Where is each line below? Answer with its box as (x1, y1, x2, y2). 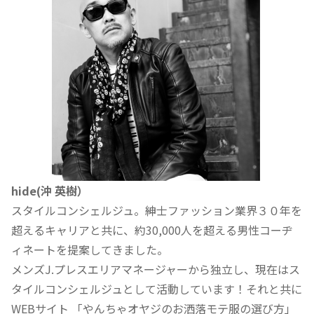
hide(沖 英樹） (11, 182, 88, 199)
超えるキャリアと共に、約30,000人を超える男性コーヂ (11, 221, 293, 238)
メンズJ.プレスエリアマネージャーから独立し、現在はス (11, 260, 300, 278)
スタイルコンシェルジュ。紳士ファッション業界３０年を (11, 201, 302, 219)
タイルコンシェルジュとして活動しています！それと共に (11, 280, 302, 297)
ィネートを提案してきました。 (11, 240, 168, 258)
